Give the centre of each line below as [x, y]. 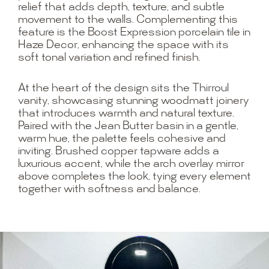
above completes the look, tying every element [134, 177]
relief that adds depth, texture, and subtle [121, 8]
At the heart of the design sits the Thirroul [123, 89]
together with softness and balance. [109, 189]
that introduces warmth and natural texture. [126, 114]
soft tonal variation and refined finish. [109, 58]
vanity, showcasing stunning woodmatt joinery [133, 101]
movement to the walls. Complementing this [128, 20]
